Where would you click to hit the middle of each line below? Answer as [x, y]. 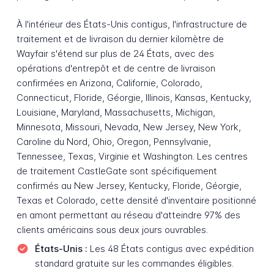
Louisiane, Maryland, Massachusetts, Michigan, [116, 112]
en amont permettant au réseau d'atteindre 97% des [128, 215]
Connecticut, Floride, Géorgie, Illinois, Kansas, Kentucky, [134, 97]
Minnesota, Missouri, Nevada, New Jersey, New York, [128, 127]
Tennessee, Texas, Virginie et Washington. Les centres [132, 156]
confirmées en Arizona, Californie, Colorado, [109, 83]
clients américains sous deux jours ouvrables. [112, 229]
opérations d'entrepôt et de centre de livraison [116, 68]
